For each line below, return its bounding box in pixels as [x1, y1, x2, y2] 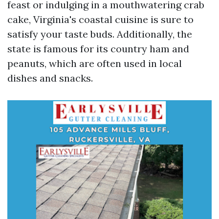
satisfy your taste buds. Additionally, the [7, 28, 192, 40]
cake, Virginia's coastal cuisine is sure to [7, 13, 194, 25]
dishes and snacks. [7, 72, 93, 84]
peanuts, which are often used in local [7, 57, 182, 69]
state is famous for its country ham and [7, 43, 189, 55]
